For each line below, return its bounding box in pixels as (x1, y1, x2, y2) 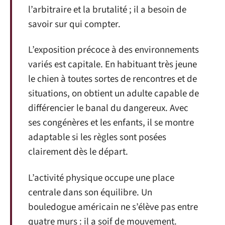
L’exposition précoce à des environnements (28, 43, 199, 57)
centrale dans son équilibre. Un (28, 185, 152, 199)
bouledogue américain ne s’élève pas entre (28, 200, 198, 214)
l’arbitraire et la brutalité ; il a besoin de (28, 3, 186, 17)
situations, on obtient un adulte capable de (28, 87, 199, 100)
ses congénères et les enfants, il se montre (28, 116, 194, 130)
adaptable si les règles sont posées (28, 131, 166, 144)
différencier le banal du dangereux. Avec (28, 101, 188, 115)
